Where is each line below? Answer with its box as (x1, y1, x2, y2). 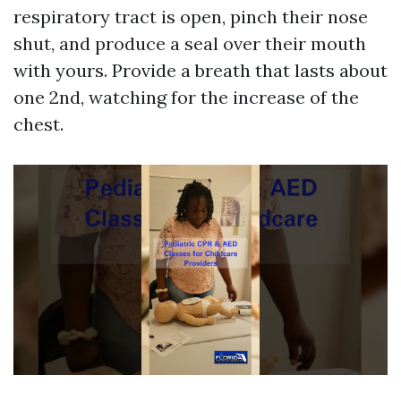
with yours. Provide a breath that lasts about (13, 59, 388, 82)
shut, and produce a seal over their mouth (13, 32, 366, 55)
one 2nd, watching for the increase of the (13, 86, 359, 109)
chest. (13, 113, 64, 136)
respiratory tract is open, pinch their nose (13, 5, 368, 29)
